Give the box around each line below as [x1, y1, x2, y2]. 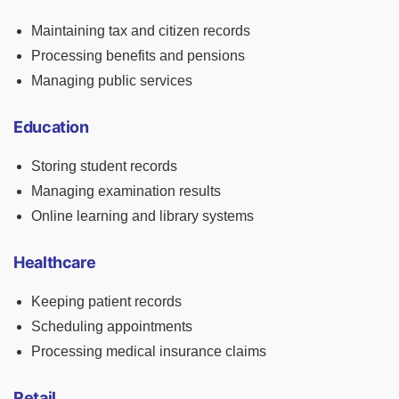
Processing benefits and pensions [31, 48, 245, 64]
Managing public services [31, 73, 192, 89]
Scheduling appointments [31, 319, 192, 335]
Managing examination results [31, 183, 221, 199]
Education [13, 118, 89, 137]
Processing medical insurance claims [31, 344, 266, 360]
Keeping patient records [31, 294, 182, 310]
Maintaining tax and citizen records [31, 23, 250, 39]
